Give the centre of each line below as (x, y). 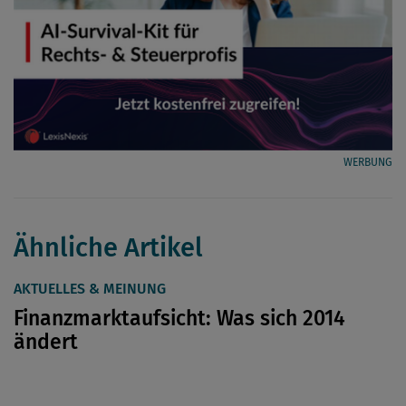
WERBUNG (368, 162)
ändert (46, 341)
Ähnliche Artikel (108, 247)
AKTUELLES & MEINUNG (90, 288)
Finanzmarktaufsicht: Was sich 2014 (179, 318)
